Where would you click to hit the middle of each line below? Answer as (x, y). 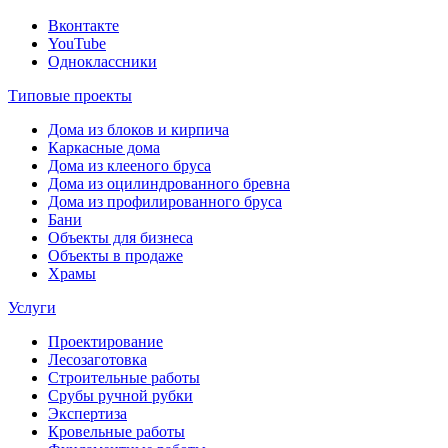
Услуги (32, 307)
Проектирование (105, 341)
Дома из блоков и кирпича (138, 129)
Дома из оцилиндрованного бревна (169, 183)
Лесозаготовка (97, 359)
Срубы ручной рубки (120, 395)
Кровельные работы (116, 431)
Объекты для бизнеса (120, 237)
